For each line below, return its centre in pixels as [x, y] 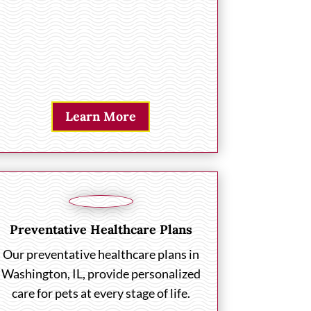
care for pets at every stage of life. [101, 293]
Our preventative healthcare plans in [101, 254]
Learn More [101, 117]
